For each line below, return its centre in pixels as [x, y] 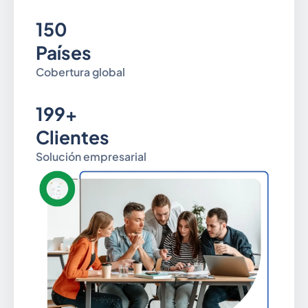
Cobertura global [80, 73]
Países [63, 53]
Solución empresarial [91, 156]
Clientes [72, 137]
